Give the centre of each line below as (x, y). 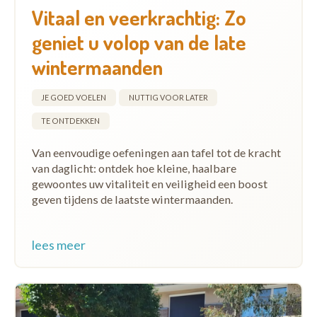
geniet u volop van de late (139, 42)
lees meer (58, 244)
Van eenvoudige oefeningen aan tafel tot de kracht (156, 153)
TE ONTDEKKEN (70, 121)
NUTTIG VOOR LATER (168, 98)
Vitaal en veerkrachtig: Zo (139, 18)
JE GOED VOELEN (74, 98)
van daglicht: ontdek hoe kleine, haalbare (134, 168)
